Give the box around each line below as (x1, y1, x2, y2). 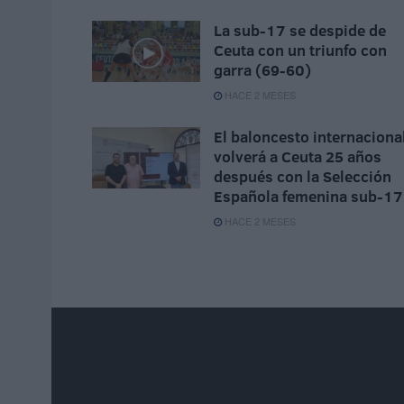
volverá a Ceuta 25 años (214, 146, 381, 168)
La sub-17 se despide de (214, 20, 386, 41)
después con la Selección (214, 166, 391, 188)
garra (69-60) (214, 60, 311, 81)
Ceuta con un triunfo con (214, 40, 387, 61)
